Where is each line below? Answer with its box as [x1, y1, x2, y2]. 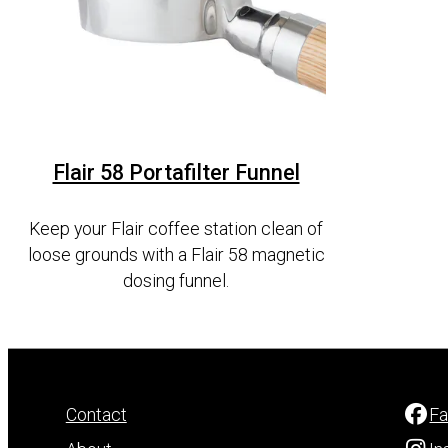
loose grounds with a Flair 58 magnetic [27, 245, 325, 266]
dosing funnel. [123, 271, 229, 292]
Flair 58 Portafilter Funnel [52, 159, 300, 185]
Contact [65, 404, 127, 425]
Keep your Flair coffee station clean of [29, 219, 323, 240]
